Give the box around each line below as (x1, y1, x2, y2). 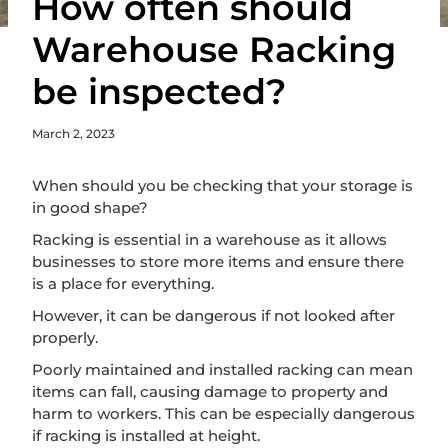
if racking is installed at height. (32, 425, 260, 445)
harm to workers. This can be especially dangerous (32, 403, 415, 423)
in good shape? (32, 197, 148, 217)
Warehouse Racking (32, 27, 396, 71)
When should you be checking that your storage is (32, 175, 413, 195)
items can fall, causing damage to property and (32, 381, 388, 401)
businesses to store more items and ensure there (32, 251, 404, 271)
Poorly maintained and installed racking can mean (32, 359, 413, 379)
